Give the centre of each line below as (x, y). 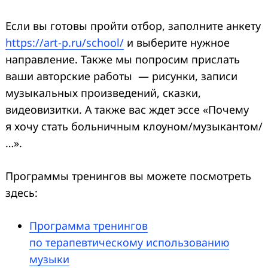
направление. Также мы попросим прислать (123, 59)
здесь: (22, 192)
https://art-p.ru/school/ (65, 42)
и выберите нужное (177, 42)
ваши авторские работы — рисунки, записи (121, 76)
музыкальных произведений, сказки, (103, 92)
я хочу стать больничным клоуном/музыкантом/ (134, 126)
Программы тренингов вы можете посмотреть (128, 176)
